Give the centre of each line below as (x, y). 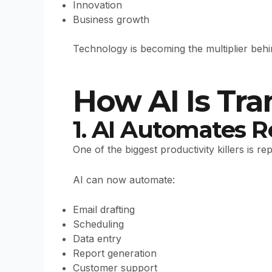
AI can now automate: (124, 179)
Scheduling (98, 224)
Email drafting (104, 210)
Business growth (111, 20)
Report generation (115, 253)
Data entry (97, 239)
